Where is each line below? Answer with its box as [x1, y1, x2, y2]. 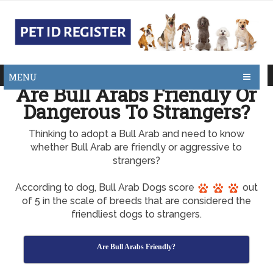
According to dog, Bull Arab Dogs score [15, 182, 197, 193]
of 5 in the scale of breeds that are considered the [21, 195, 251, 207]
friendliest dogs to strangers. [71, 208, 202, 220]
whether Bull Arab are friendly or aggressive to [30, 141, 243, 153]
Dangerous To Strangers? [23, 98, 250, 124]
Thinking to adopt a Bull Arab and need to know [28, 128, 244, 140]
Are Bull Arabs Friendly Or [16, 81, 257, 107]
